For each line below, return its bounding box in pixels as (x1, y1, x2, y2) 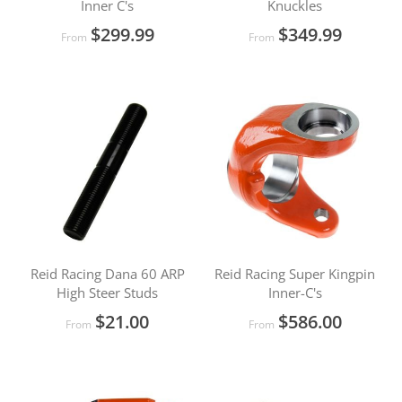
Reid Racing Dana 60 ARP (30, 265, 185, 283)
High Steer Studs (57, 284, 158, 301)
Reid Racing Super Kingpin (214, 265, 375, 283)
